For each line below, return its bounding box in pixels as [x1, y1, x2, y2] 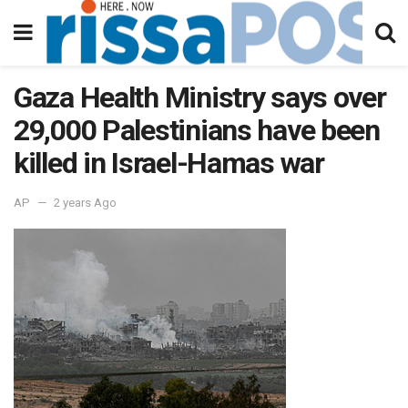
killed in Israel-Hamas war [14, 146, 324, 180]
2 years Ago [54, 195, 117, 209]
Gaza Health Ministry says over [14, 80, 386, 115]
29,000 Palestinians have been [14, 113, 380, 148]
